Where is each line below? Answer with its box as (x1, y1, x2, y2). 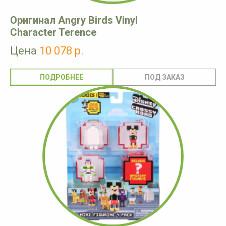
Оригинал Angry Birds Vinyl (10, 14, 138, 27)
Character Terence (10, 26, 96, 39)
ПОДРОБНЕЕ (40, 73, 83, 82)
